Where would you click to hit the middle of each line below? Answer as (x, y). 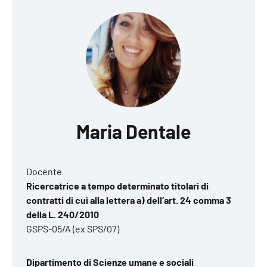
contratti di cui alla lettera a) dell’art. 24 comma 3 (129, 200)
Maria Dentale (133, 131)
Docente (44, 171)
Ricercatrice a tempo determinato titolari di (117, 186)
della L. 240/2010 (63, 214)
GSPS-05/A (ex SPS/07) (73, 229)
